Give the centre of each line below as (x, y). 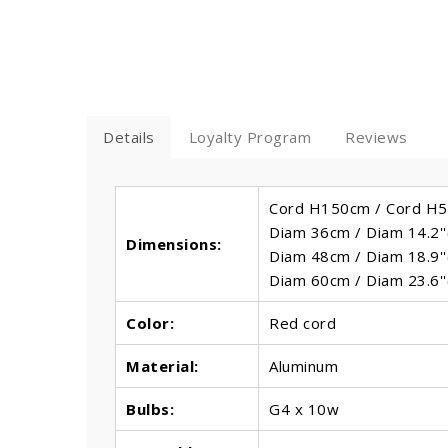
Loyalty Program (249, 137)
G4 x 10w (304, 409)
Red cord (302, 323)
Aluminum (303, 366)
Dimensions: (174, 244)
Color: (150, 323)
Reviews (376, 137)
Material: (162, 366)
